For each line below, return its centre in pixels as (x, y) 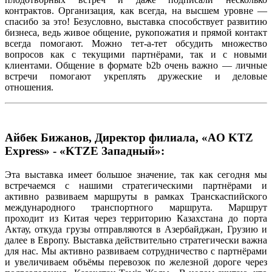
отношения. (29, 87)
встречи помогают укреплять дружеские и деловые (136, 76)
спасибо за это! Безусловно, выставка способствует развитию (136, 22)
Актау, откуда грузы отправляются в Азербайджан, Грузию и (136, 229)
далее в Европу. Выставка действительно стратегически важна (136, 240)
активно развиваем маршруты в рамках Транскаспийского (136, 196)
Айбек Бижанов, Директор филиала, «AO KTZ (129, 138)
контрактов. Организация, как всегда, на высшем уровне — (136, 11)
